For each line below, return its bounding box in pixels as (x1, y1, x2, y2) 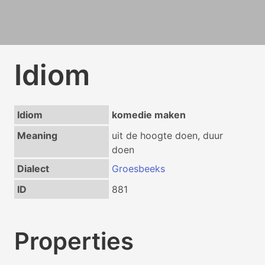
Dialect (17, 163, 49, 174)
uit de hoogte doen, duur (111, 130, 223, 141)
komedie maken (111, 109, 186, 121)
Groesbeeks (111, 163, 165, 174)
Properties (14, 226, 134, 256)
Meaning (17, 130, 57, 141)
